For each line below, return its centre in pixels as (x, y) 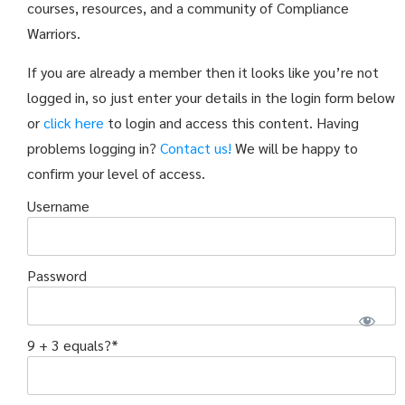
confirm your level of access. (116, 173)
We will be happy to (295, 148)
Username (58, 206)
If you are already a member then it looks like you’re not (203, 72)
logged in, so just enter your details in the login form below (211, 97)
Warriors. (54, 33)
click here (74, 122)
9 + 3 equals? (69, 345)
